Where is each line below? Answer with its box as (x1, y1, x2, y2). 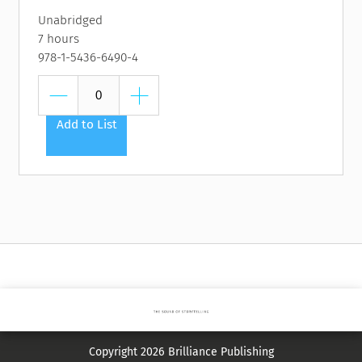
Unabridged (38, 13, 103, 28)
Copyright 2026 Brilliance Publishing (88, 344, 274, 359)
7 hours (38, 32, 80, 47)
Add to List (56, 117, 117, 133)
